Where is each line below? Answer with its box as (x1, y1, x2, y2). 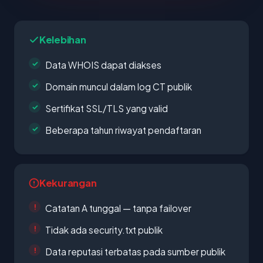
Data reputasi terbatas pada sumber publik (45, 246, 225, 257)
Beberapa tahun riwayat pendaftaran (45, 124, 201, 136)
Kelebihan (39, 33, 86, 46)
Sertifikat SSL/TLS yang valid (45, 103, 168, 114)
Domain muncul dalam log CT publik (45, 81, 192, 92)
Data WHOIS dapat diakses (45, 59, 161, 70)
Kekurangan (39, 177, 97, 189)
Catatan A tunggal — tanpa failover (45, 203, 191, 214)
